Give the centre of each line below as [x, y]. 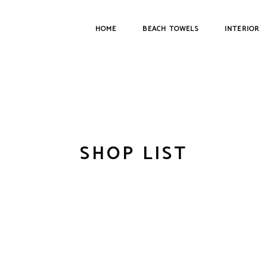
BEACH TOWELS [170, 29]
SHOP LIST [133, 154]
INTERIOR [242, 29]
